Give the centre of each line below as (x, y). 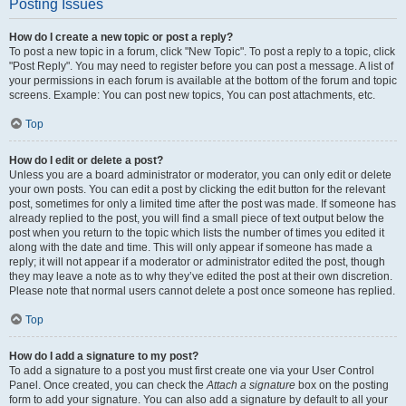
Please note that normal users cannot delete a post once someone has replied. (202, 291)
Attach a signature (251, 385)
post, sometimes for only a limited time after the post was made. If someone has (203, 204)
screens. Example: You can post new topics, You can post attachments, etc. (192, 95)
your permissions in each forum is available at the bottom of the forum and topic (203, 81)
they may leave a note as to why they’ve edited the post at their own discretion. (201, 276)
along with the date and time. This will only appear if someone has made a (191, 247)
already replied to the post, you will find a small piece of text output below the (197, 218)
